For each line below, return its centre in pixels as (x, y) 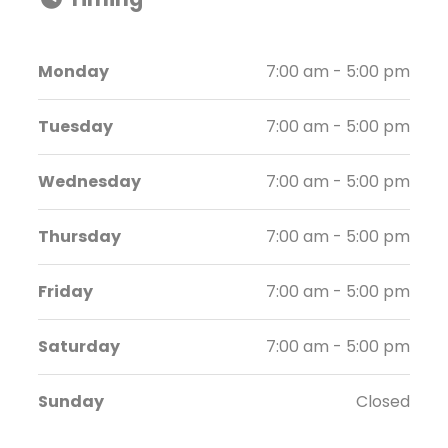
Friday (66, 292)
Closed (382, 402)
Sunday (71, 402)
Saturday (79, 347)
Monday (74, 72)
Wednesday (90, 182)
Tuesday (76, 127)
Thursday (80, 237)
